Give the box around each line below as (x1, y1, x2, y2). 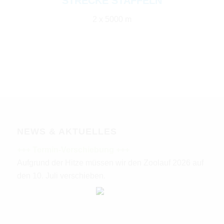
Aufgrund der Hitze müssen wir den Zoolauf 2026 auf (16, 158, 203, 167)
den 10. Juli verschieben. (16, 171, 105, 180)
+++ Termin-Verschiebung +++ (16, 145, 129, 154)
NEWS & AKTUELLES (16, 126, 117, 136)
